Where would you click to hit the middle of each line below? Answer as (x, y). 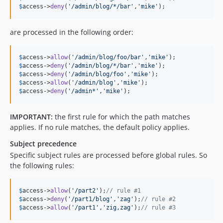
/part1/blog (90, 199)
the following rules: (42, 166)
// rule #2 (158, 199)
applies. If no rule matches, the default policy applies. (100, 127)
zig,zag (118, 208)
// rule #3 (158, 208)
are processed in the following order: (72, 32)
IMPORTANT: (31, 117)
